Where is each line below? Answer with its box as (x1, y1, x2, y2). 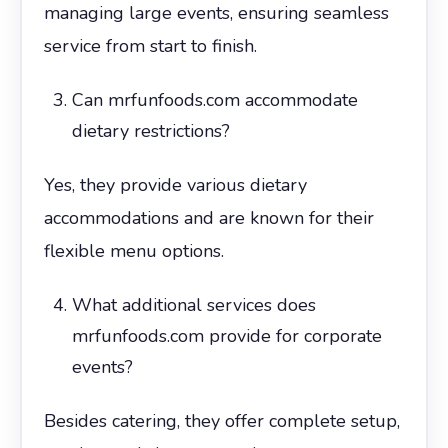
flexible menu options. (43, 238, 224, 263)
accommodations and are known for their (43, 205, 374, 230)
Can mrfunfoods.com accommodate (71, 87, 358, 112)
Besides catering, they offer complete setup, (43, 408, 400, 433)
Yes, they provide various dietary (43, 172, 307, 197)
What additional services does (71, 292, 316, 317)
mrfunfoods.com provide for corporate (71, 323, 382, 348)
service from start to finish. (43, 33, 257, 58)
